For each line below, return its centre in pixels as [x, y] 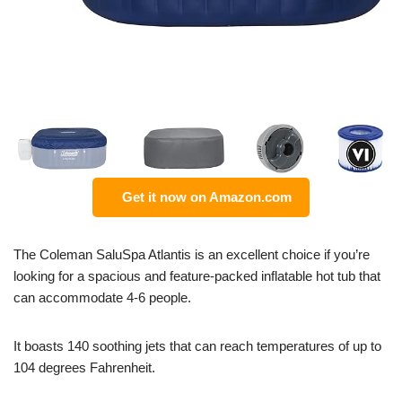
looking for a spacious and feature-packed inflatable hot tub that [197, 275]
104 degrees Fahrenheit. [84, 367]
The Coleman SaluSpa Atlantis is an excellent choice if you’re [192, 254]
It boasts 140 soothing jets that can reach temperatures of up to [197, 345]
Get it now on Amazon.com [203, 197]
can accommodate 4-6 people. [102, 297]
